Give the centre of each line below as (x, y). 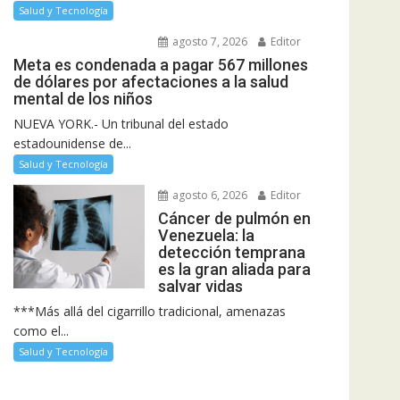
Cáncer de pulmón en (234, 219)
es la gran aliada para (234, 270)
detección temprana (231, 253)
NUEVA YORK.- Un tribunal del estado (121, 124)
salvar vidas (200, 287)
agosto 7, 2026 (208, 42)
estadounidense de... (72, 144)
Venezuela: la (206, 236)
